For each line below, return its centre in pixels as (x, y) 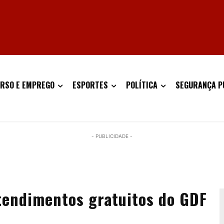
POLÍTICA (142, 85)
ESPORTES (90, 85)
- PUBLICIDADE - (112, 136)
